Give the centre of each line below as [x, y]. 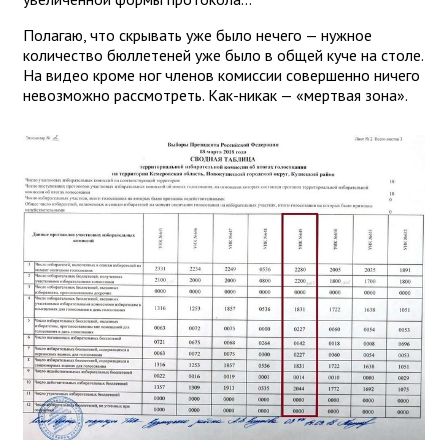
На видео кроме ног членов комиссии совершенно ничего [221, 74]
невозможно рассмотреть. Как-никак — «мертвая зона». [215, 94]
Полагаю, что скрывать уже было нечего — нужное [197, 34]
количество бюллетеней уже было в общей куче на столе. [223, 54]
